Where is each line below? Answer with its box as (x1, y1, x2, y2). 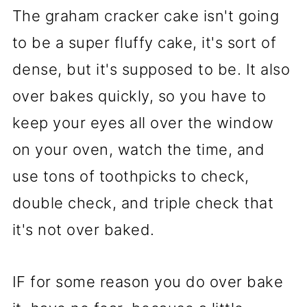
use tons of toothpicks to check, (12, 167, 249, 185)
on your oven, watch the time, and (12, 140, 265, 158)
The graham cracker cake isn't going (12, 7, 280, 25)
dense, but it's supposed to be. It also (12, 60, 291, 78)
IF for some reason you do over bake (12, 273, 284, 291)
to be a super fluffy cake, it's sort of (12, 34, 277, 51)
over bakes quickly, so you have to (12, 87, 267, 105)
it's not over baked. (12, 221, 155, 238)
